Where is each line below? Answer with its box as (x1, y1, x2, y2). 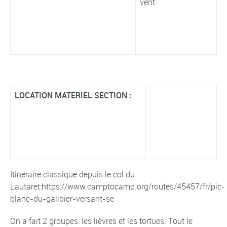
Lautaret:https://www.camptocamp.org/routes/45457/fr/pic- (10, 181, 225, 193)
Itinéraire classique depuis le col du (10, 169, 135, 180)
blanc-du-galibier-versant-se (10, 193, 114, 205)
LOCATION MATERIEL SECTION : (15, 90, 131, 101)
